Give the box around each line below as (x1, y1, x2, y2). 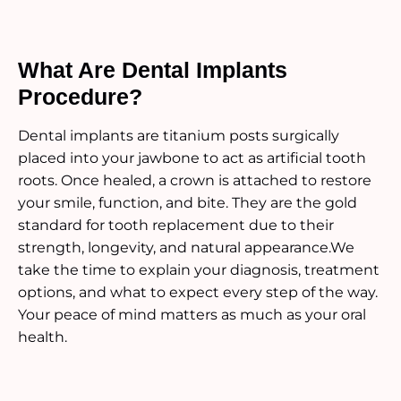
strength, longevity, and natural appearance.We (18, 239, 354, 257)
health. (18, 328, 67, 346)
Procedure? (18, 84, 142, 110)
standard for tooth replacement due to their (18, 217, 334, 235)
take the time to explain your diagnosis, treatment (18, 261, 380, 279)
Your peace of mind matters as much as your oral (18, 306, 366, 324)
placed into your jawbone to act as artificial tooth (18, 149, 366, 167)
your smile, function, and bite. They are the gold (18, 194, 357, 212)
